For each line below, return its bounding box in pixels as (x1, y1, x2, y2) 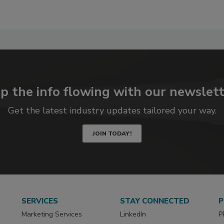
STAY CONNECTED (120, 195, 190, 206)
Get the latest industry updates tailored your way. (7, 104, 216, 117)
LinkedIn (120, 209, 146, 219)
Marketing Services (21, 209, 82, 219)
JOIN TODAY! (92, 129, 131, 138)
